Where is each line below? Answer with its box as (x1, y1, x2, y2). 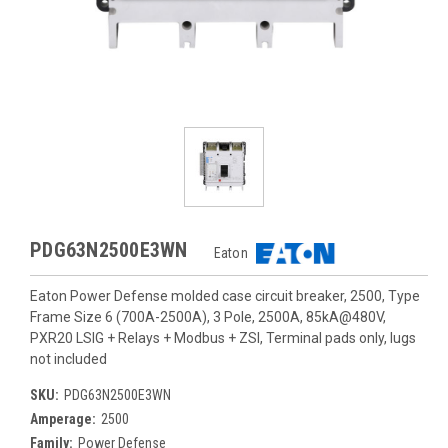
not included (30, 351, 107, 367)
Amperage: (30, 411, 96, 427)
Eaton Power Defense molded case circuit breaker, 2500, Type (30, 288, 420, 304)
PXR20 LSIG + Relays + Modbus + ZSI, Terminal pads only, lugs (30, 330, 416, 346)
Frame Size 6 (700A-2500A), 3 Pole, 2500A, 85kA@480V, (30, 309, 386, 325)
